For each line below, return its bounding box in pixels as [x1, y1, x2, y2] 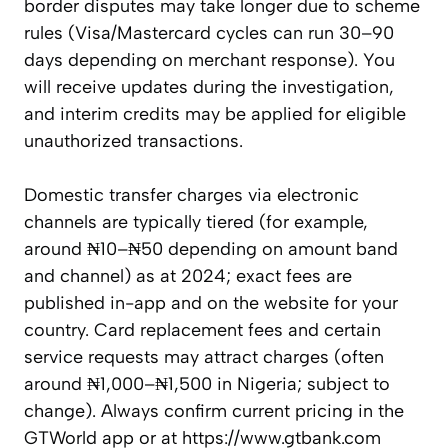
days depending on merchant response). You [24, 49, 395, 72]
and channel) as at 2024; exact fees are [24, 265, 352, 288]
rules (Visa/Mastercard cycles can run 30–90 [24, 22, 394, 45]
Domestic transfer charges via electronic [24, 184, 359, 207]
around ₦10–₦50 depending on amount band [24, 238, 398, 261]
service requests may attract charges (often [24, 346, 384, 369]
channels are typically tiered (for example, [24, 211, 368, 234]
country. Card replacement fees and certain [24, 319, 381, 342]
